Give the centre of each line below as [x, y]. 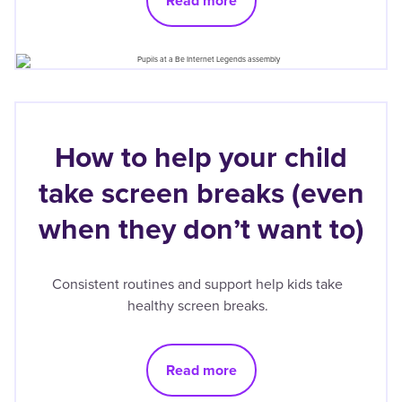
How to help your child [201, 157]
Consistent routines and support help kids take [197, 284]
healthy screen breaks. [197, 305]
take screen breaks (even [201, 192]
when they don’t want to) [201, 228]
